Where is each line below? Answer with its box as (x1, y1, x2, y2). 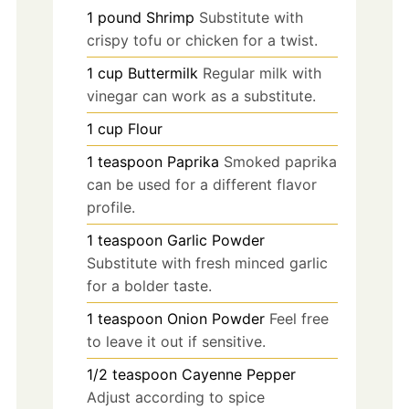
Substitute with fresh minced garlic (86, 253, 328, 272)
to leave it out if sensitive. (86, 331, 266, 351)
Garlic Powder (166, 230, 265, 249)
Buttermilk (127, 63, 198, 82)
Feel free (268, 309, 329, 328)
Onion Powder (166, 309, 265, 328)
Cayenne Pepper (181, 364, 296, 383)
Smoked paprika (223, 152, 337, 171)
